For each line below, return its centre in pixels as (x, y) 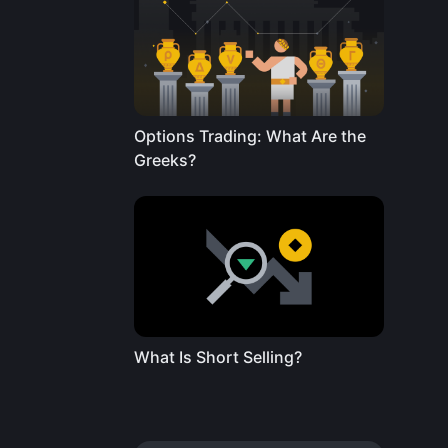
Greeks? (165, 160)
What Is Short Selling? (218, 356)
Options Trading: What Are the (250, 136)
